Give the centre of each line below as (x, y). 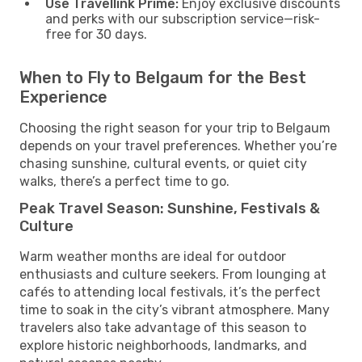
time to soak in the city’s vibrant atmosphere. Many (175, 309)
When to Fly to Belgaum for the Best (163, 77)
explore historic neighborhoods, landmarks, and (163, 345)
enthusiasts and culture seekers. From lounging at (173, 274)
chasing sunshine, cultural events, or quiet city (163, 163)
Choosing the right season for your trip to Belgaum (175, 128)
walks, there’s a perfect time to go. (124, 181)
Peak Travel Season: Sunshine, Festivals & (170, 208)
